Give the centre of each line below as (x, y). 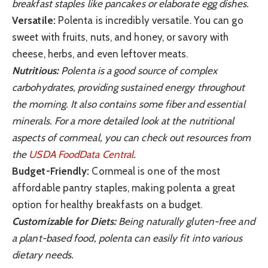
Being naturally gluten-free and (185, 222)
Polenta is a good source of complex (138, 71)
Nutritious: (35, 71)
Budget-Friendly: (51, 171)
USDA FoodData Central (81, 155)
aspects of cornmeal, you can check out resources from (132, 138)
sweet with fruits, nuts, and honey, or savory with (121, 37)
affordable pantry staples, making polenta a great (124, 188)
